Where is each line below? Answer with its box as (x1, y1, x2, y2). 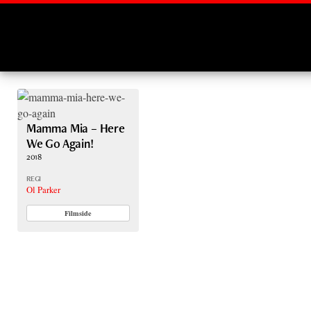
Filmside (65, 208, 92, 219)
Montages (24, 19, 70, 34)
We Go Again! (26, 135, 94, 151)
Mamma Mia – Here (26, 120, 125, 136)
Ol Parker (26, 183, 60, 196)
